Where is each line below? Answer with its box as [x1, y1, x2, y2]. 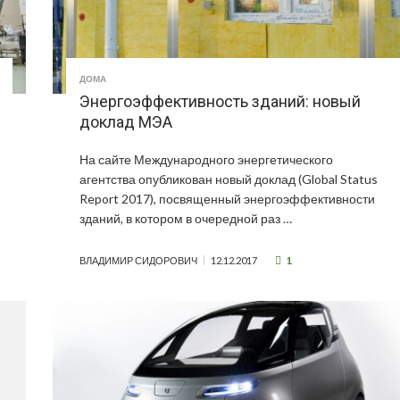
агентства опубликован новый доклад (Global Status [79, 171, 379, 187]
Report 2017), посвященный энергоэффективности [79, 191, 376, 207]
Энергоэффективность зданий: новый [79, 92, 362, 112]
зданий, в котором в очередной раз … [79, 211, 293, 227]
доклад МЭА [79, 112, 173, 132]
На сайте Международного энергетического [79, 152, 334, 168]
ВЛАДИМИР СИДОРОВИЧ [79, 254, 198, 267]
